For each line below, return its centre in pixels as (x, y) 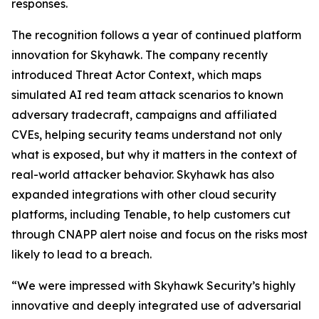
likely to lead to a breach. (82, 254)
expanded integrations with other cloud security (144, 194)
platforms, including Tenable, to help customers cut (151, 214)
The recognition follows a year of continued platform (156, 35)
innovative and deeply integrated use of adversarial (156, 305)
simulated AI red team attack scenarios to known (147, 95)
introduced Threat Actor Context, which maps (136, 75)
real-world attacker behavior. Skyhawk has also (143, 174)
